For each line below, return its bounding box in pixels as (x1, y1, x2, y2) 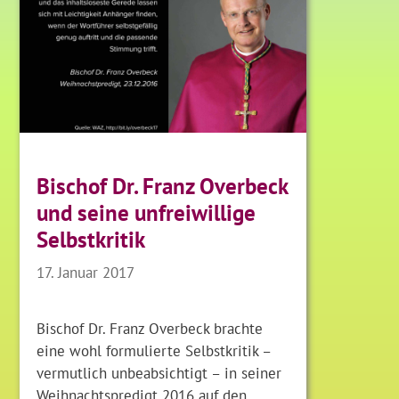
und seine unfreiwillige (37, 199, 256, 228)
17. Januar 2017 (37, 261, 135, 282)
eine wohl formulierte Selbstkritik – (37, 340, 272, 362)
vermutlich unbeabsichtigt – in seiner (37, 362, 282, 384)
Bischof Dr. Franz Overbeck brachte (37, 318, 264, 339)
